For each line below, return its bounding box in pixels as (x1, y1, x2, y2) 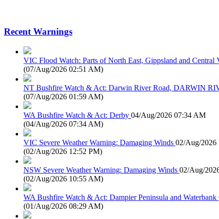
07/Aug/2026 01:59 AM (26, 92, 101, 101)
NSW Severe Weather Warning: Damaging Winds (23, 165, 177, 174)
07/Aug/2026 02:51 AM (26, 65, 101, 73)
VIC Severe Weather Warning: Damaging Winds (23, 138, 174, 147)
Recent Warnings (4, 26, 72, 37)
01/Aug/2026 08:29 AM (26, 201, 101, 210)
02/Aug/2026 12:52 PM (26, 147, 100, 155)
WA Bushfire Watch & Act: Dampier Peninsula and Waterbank (23, 193, 217, 201)
